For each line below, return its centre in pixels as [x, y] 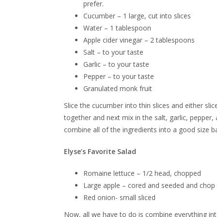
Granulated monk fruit [118, 88]
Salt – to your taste [113, 52]
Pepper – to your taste [119, 76]
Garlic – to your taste [116, 64]
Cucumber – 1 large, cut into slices [137, 16]
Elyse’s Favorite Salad [100, 151]
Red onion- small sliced [119, 197]
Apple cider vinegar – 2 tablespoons [139, 40]
